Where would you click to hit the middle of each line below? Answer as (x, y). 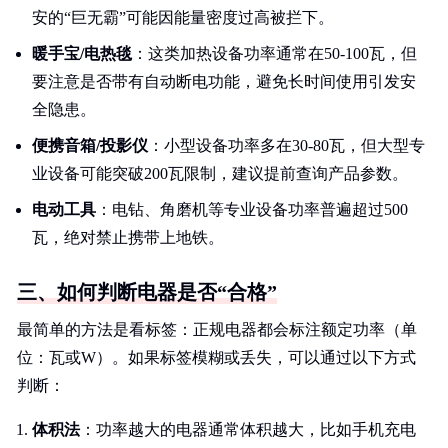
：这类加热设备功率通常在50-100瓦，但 (274, 53)
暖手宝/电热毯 (82, 53)
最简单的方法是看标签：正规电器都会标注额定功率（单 (217, 329)
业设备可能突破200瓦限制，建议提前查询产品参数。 (220, 173)
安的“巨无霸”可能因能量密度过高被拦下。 (183, 17)
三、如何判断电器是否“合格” (147, 292)
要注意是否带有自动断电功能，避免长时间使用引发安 (224, 81)
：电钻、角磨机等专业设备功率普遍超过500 (252, 209)
